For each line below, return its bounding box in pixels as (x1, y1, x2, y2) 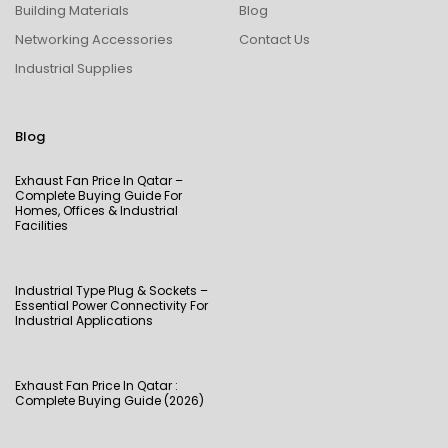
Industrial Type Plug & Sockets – (15, 281, 208, 299)
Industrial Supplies (15, 58, 133, 78)
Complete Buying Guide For (15, 186, 182, 204)
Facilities (15, 216, 68, 234)
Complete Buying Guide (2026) (15, 391, 204, 409)
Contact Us (239, 29, 310, 49)
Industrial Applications (15, 311, 153, 329)
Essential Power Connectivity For (15, 296, 208, 314)
